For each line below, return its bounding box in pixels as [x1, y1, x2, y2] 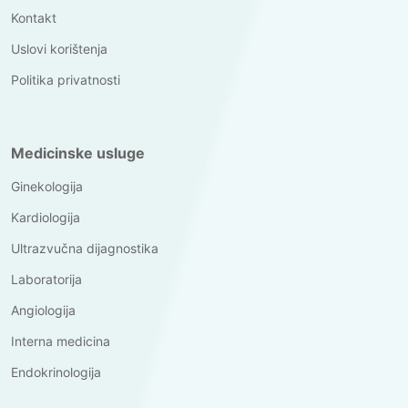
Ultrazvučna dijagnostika [11, 240, 158, 256]
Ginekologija [11, 178, 83, 194]
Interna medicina [11, 332, 110, 349]
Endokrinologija [11, 363, 101, 380]
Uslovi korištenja [11, 40, 107, 56]
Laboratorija [11, 270, 82, 287]
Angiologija [11, 301, 76, 318]
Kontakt [11, 9, 56, 25]
